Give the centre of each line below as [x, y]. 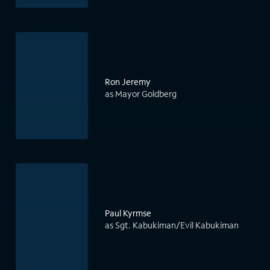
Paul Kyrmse [128, 213]
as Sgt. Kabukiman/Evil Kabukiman [172, 225]
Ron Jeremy [128, 82]
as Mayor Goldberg [141, 94]
